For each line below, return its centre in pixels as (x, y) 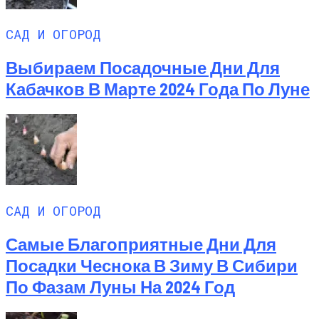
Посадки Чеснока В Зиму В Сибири (152, 265)
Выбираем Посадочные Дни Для (143, 68)
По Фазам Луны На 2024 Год (120, 286)
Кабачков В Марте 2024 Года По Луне (158, 89)
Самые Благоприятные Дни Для (141, 244)
